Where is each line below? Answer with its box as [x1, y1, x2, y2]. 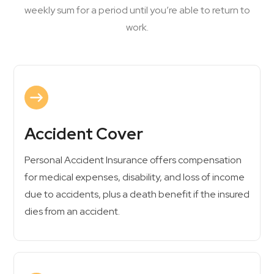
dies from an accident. [24, 205, 120, 218]
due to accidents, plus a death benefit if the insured [24, 188, 250, 201]
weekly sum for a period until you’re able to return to [24, 4, 250, 17]
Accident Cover [24, 123, 143, 144]
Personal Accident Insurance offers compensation [24, 154, 242, 166]
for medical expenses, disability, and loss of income [24, 171, 245, 183]
